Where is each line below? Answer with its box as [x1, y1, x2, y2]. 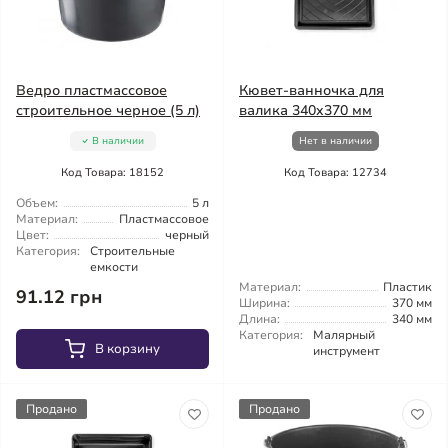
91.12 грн [16, 285, 103, 309]
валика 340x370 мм [239, 101, 372, 120]
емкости [90, 259, 138, 275]
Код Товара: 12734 [284, 165, 387, 180]
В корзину [95, 340, 160, 358]
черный [165, 227, 209, 243]
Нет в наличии [299, 134, 372, 148]
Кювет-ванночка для [239, 81, 384, 100]
